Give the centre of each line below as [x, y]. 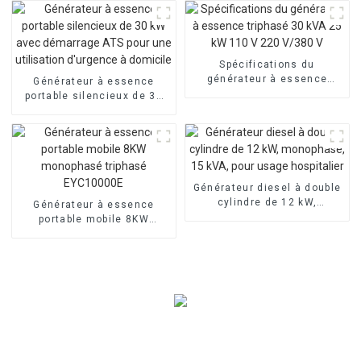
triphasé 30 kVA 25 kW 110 [267, 93]
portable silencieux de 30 [93, 95]
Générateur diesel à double [267, 187]
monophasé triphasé [94, 233]
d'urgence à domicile [94, 139]
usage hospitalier [267, 231]
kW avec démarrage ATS [94, 110]
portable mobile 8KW [93, 219]
